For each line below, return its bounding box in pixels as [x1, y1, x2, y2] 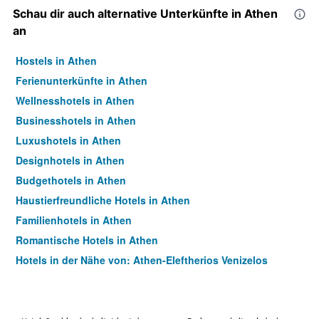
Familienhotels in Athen [16, 213, 132, 228]
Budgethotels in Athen [16, 173, 126, 188]
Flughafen [16, 267, 66, 282]
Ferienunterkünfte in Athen [16, 73, 147, 88]
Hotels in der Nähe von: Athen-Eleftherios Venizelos [16, 253, 268, 268]
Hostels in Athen [16, 53, 97, 68]
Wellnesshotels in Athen [16, 93, 135, 108]
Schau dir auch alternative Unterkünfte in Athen [13, 6, 278, 21]
